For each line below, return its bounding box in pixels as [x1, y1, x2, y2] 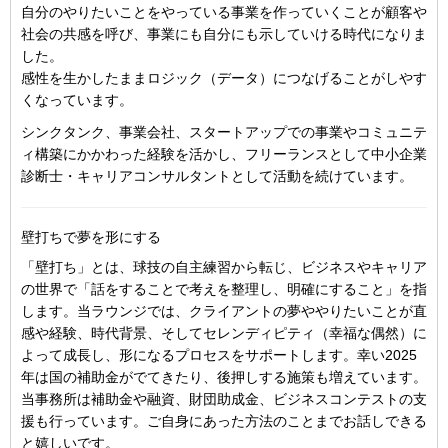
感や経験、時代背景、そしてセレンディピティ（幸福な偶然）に [21, 325, 427, 341]
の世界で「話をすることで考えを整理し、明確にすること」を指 [21, 281, 427, 297]
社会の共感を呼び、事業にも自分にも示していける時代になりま [21, 26, 427, 42]
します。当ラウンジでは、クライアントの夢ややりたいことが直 [21, 303, 427, 319]
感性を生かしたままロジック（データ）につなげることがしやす [21, 70, 427, 86]
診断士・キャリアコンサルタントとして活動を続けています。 [21, 168, 413, 184]
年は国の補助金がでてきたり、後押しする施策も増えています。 [21, 369, 427, 385]
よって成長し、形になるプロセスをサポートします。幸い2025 [21, 347, 417, 363]
